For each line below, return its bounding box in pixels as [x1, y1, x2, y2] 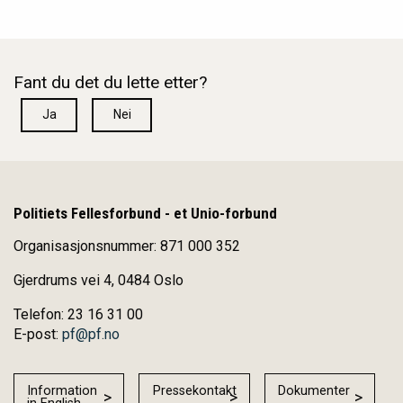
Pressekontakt [152, 383, 237, 399]
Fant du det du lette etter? [13, 71, 207, 93]
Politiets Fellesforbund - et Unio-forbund [13, 204, 277, 223]
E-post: [13, 326, 62, 344]
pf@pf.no [62, 326, 120, 344]
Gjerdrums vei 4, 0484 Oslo [13, 272, 184, 290]
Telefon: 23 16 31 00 [13, 306, 143, 324]
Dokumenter [278, 383, 351, 399]
